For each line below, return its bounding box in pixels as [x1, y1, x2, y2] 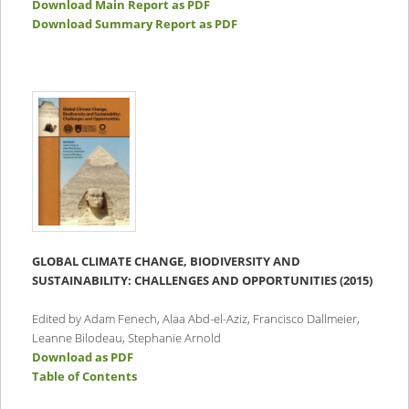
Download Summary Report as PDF [31, 16, 237, 32]
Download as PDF [31, 348, 133, 365]
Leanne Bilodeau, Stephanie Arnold [31, 329, 221, 346]
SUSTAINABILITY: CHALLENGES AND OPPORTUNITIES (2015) [31, 271, 372, 288]
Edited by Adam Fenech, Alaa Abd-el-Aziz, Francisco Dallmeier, [31, 309, 360, 327]
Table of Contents [31, 367, 137, 384]
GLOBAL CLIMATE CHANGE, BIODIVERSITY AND [31, 252, 300, 269]
